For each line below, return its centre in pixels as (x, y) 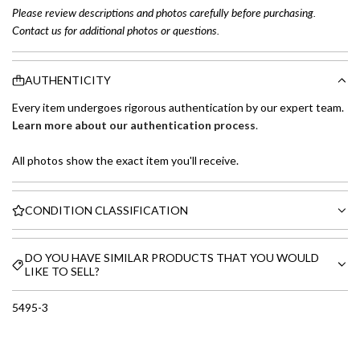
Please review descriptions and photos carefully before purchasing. (164, 12)
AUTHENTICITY (68, 80)
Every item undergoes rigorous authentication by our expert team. (178, 107)
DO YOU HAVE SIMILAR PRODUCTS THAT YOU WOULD (172, 258)
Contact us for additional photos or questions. (116, 30)
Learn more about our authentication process (134, 125)
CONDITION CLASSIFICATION (106, 210)
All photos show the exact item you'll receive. (125, 160)
